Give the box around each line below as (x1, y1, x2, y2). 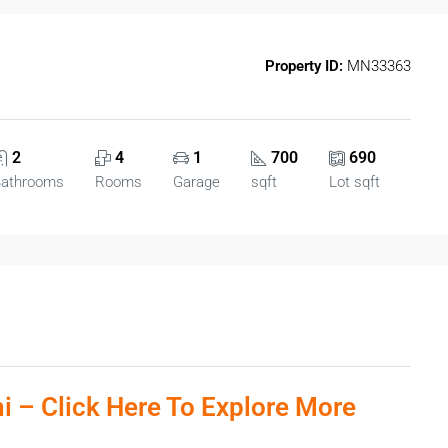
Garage (173, 173, 220, 191)
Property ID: (265, 57, 343, 75)
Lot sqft (329, 173, 380, 191)
